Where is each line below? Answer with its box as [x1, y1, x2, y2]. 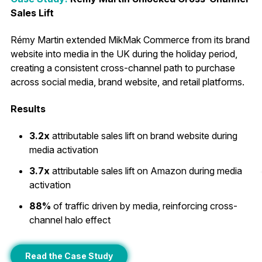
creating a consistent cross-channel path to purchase [10, 61, 235, 74]
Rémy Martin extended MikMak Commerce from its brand [10, 33, 250, 46]
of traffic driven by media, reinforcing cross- [53, 199, 237, 212]
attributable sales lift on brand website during [49, 129, 237, 142]
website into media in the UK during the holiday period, [10, 47, 237, 60]
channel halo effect [29, 213, 111, 226]
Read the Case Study [25, 250, 113, 261]
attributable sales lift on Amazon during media [49, 164, 242, 177]
